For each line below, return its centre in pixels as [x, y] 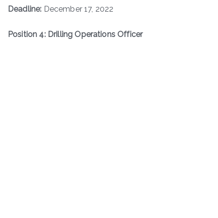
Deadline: [25, 9]
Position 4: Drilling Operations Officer [75, 34]
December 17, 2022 [78, 9]
